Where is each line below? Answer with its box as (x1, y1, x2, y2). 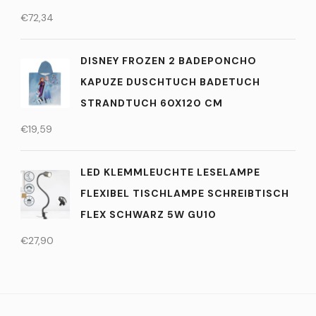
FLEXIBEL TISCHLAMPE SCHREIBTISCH (80, 186, 289, 200)
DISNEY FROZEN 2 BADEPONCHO (80, 54, 257, 67)
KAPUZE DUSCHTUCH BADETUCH (80, 75, 260, 88)
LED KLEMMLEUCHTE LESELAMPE (80, 165, 260, 178)
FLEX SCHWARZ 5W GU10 (80, 207, 217, 221)
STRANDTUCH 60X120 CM (80, 96, 223, 109)
